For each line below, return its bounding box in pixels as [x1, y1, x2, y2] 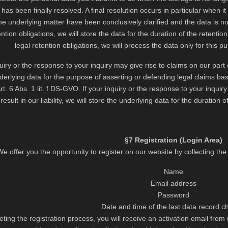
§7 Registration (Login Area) [124, 136, 222, 144]
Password [157, 191, 189, 199]
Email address [150, 179, 196, 187]
